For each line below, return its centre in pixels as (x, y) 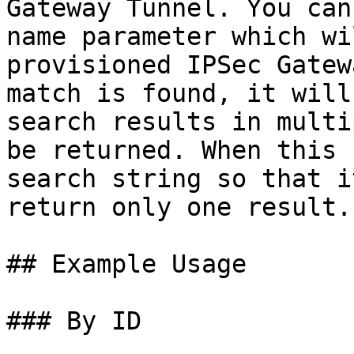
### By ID (74, 321)
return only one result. (179, 207)
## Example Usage (126, 264)
